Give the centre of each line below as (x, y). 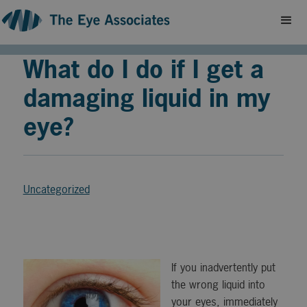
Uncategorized (56, 189)
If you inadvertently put (223, 268)
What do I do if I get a (143, 69)
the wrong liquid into (218, 285)
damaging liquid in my (146, 98)
